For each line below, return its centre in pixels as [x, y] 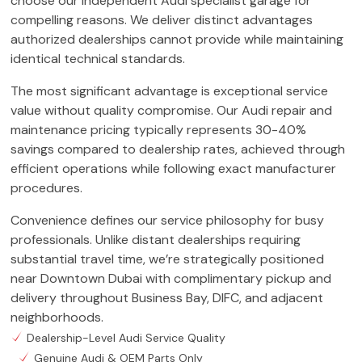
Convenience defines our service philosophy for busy [167, 220]
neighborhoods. [57, 317]
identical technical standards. [98, 58]
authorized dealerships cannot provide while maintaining [177, 39]
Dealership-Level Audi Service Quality [126, 337]
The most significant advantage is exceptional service [169, 90]
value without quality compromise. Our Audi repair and [171, 110]
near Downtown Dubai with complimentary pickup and [171, 278]
